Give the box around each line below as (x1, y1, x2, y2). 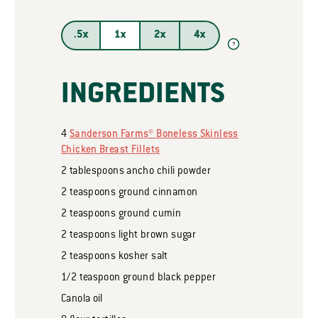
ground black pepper (120, 273, 216, 284)
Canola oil (61, 294, 103, 305)
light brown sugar (116, 230, 197, 241)
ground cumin (116, 209, 182, 220)
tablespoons (69, 166, 124, 177)
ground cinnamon (116, 187, 198, 199)
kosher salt (116, 251, 168, 263)
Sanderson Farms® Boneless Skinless (69, 129, 238, 141)
